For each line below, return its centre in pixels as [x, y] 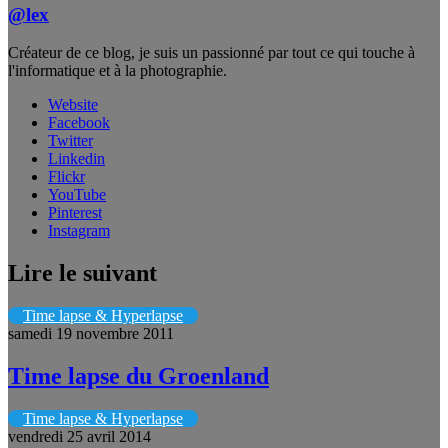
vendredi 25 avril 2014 [79, 436]
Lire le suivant [82, 273]
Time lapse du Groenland [138, 375]
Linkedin [76, 159]
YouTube [77, 195]
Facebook [79, 123]
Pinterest [75, 213]
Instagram [79, 231]
